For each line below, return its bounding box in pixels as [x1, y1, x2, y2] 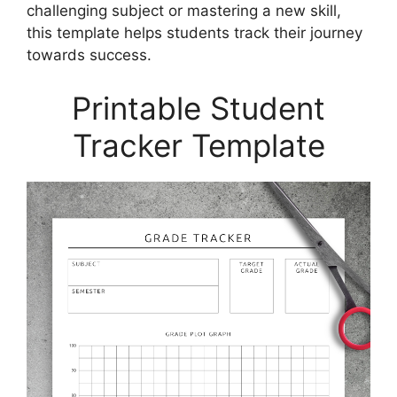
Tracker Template [72, 126, 325, 164]
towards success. [27, 46, 152, 64]
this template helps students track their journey [27, 24, 362, 42]
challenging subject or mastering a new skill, [27, 2, 341, 19]
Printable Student [72, 89, 325, 127]
